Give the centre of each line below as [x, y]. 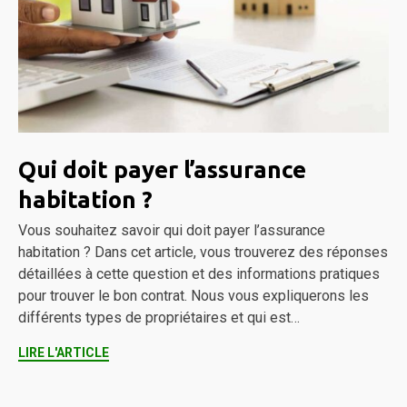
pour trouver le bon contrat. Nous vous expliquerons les [194, 295]
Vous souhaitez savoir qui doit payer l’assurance [172, 230]
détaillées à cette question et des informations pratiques [199, 273]
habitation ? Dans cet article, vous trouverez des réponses [203, 252]
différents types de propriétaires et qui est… [159, 317]
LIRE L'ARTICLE [64, 352]
